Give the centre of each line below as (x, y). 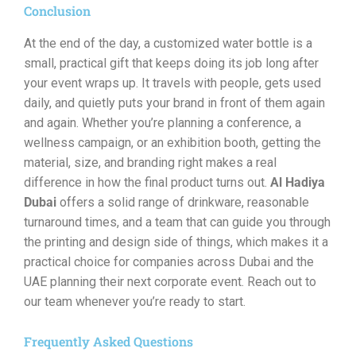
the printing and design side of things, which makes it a (176, 242)
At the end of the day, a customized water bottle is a (168, 43)
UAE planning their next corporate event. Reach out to (170, 282)
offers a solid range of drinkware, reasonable (183, 202)
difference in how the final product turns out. (147, 182)
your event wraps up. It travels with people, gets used (172, 83)
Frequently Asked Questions (108, 341)
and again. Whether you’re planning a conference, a (163, 123)
